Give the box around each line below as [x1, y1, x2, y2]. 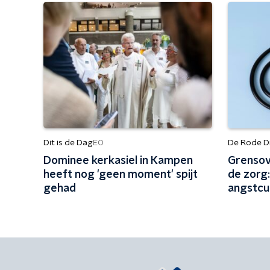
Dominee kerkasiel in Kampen [43, 155, 193, 166]
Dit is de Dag [43, 139, 93, 147]
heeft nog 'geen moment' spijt [43, 169, 198, 180]
